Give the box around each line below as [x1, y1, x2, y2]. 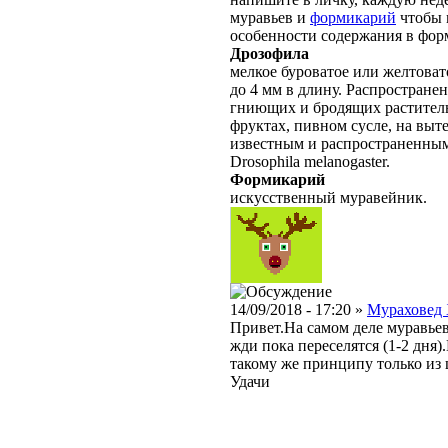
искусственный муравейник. [230, 189, 427, 207]
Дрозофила [230, 45, 309, 63]
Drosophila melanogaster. [230, 153, 390, 171]
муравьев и [230, 9, 310, 27]
